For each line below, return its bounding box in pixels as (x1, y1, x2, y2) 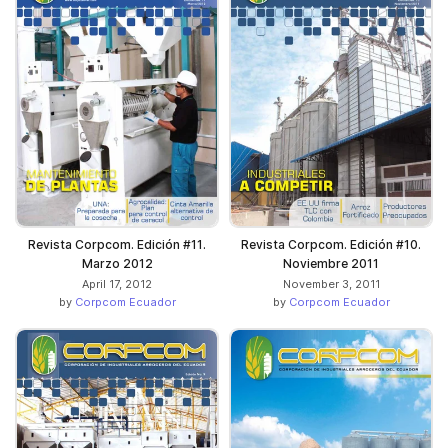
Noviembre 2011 (283, 255, 379, 271)
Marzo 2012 (81, 255, 153, 271)
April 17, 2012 (82, 276, 152, 291)
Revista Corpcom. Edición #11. (28, 236, 206, 252)
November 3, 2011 (282, 276, 380, 291)
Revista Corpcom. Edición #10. (241, 236, 421, 252)
